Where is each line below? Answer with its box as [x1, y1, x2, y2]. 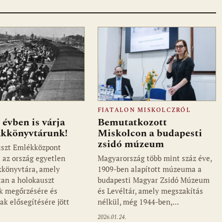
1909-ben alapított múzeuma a [97, 164, 202, 174]
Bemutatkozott [97, 115, 167, 130]
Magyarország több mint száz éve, [97, 153, 212, 164]
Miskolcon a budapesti [97, 126, 202, 141]
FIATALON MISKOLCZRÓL [97, 106, 191, 115]
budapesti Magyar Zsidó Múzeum [97, 175, 210, 185]
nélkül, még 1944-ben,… [97, 197, 179, 207]
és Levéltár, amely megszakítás [97, 186, 203, 196]
